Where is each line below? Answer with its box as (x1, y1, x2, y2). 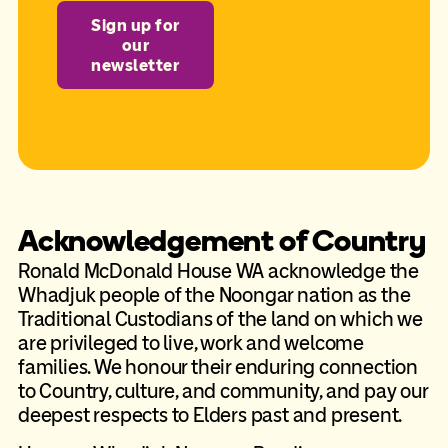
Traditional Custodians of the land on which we (17, 307, 423, 332)
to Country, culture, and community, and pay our (17, 379, 428, 404)
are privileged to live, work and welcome (17, 331, 364, 356)
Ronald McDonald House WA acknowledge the (17, 259, 419, 284)
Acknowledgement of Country (17, 222, 426, 260)
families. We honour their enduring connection (17, 355, 418, 380)
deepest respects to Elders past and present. (17, 403, 403, 428)
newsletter (91, 54, 180, 75)
